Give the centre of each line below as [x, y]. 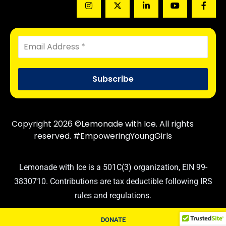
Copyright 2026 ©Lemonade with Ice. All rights [103, 124]
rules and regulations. [113, 195]
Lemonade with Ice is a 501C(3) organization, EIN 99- [113, 167]
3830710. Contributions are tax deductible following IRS [113, 181]
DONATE [113, 220]
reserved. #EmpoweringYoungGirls [103, 136]
